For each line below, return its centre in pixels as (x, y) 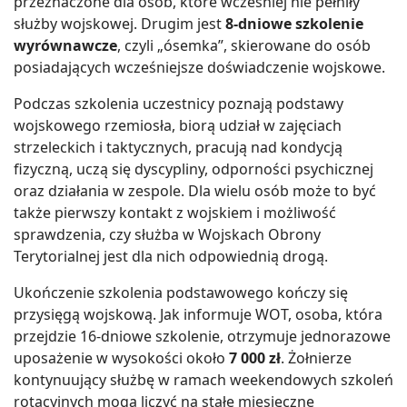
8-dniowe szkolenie (294, 23)
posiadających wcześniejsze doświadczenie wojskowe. (199, 67)
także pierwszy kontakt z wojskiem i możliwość (175, 212)
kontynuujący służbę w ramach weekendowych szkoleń (203, 379)
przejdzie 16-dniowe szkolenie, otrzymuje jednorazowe (202, 336)
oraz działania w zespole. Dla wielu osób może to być (195, 190)
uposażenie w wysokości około (121, 357)
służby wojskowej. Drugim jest (119, 23)
